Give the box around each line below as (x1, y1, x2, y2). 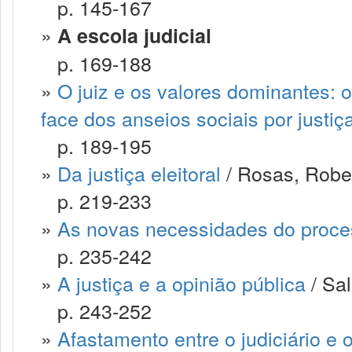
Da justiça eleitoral (57, 159, 221, 187)
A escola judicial (57, 21, 211, 49)
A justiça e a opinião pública (57, 269, 306, 297)
